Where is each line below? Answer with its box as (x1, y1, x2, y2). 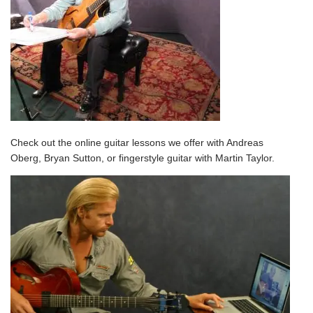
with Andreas (204, 137, 263, 148)
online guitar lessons (75, 137, 166, 148)
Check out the (10, 137, 75, 148)
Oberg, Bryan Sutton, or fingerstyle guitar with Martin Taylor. (10, 152, 277, 163)
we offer (166, 137, 204, 148)
